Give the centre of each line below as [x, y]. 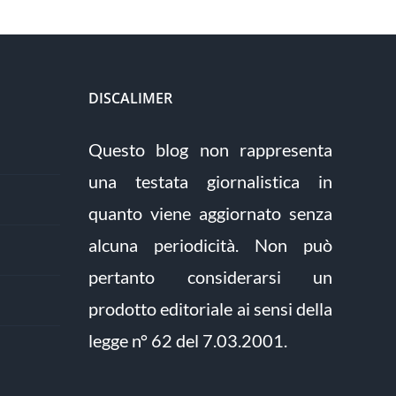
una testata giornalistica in [210, 181]
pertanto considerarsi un [210, 276]
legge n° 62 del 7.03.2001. [188, 340]
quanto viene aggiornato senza [210, 213]
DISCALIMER [130, 98]
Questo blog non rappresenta [210, 149]
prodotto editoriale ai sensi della [210, 308]
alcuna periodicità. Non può [210, 244]
